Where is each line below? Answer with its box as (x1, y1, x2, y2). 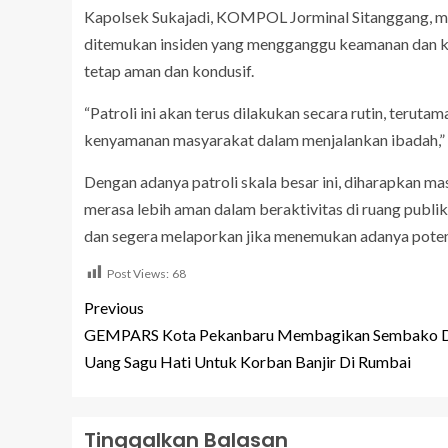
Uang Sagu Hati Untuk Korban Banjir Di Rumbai (84, 352, 411, 371)
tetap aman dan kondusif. (84, 61, 254, 80)
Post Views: (107, 266, 169, 282)
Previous (84, 298, 144, 317)
